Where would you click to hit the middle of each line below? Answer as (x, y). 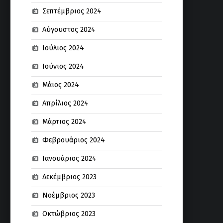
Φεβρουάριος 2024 (73, 140)
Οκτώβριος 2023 (69, 214)
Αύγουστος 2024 (69, 30)
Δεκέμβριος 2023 (69, 177)
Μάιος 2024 (60, 85)
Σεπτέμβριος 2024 (72, 11)
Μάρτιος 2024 (64, 122)
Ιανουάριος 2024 (69, 159)
